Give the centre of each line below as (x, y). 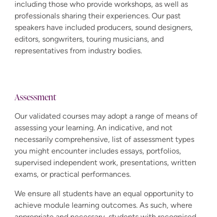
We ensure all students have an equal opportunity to (104, 194)
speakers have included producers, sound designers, (104, 28)
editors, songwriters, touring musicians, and (89, 39)
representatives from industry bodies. (78, 51)
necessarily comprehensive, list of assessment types (104, 139)
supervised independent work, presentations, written (105, 163)
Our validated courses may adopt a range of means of (106, 116)
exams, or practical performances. (73, 174)
